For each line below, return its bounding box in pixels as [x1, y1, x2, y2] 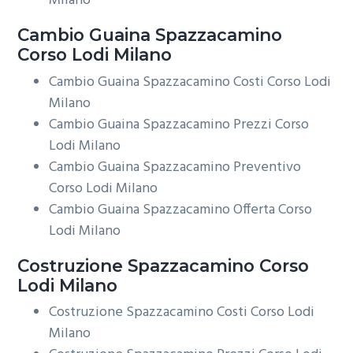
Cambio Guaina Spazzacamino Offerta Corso [49, 198, 313, 221]
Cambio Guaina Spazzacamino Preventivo [49, 155, 302, 179]
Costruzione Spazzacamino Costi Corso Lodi [49, 300, 315, 324]
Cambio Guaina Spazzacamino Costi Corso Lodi [49, 70, 332, 94]
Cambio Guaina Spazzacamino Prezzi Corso [49, 113, 310, 136]
